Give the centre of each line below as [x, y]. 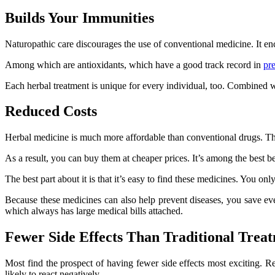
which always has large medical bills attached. [94, 211]
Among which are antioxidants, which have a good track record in [134, 64]
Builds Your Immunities [79, 17]
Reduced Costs [51, 111]
